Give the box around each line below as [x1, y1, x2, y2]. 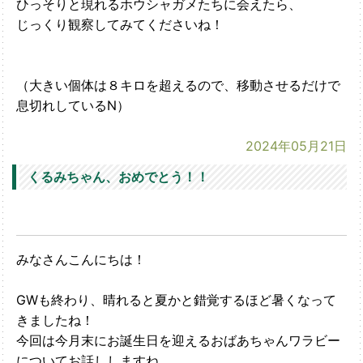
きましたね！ [16, 311, 94, 328]
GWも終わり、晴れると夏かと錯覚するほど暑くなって [16, 291, 336, 308]
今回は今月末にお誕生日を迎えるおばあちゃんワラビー [16, 331, 340, 348]
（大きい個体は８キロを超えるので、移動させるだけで [16, 76, 340, 93]
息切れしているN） [16, 96, 130, 113]
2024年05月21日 [246, 137, 347, 154]
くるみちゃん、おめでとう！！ [28, 168, 209, 185]
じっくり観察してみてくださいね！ [16, 15, 224, 32]
